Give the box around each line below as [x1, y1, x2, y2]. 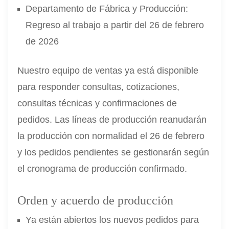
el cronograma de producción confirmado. [17, 163, 188, 174]
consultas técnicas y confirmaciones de [17, 98, 177, 108]
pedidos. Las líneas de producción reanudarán [17, 114, 207, 125]
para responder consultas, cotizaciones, [17, 81, 180, 92]
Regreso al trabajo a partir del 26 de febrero [26, 19, 204, 30]
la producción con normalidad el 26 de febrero [17, 130, 205, 141]
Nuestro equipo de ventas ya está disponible [17, 65, 199, 76]
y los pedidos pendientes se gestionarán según [17, 147, 210, 157]
